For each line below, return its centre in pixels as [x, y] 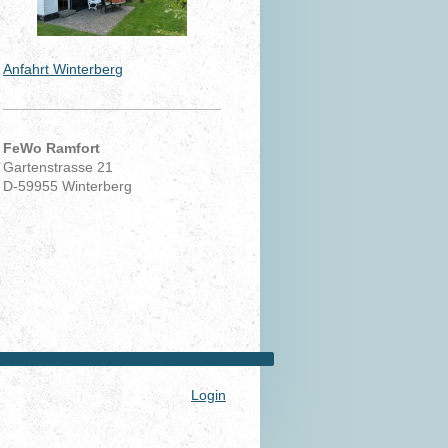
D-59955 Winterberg [68, 186]
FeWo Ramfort [52, 148]
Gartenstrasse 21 [58, 167]
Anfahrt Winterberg [63, 69]
